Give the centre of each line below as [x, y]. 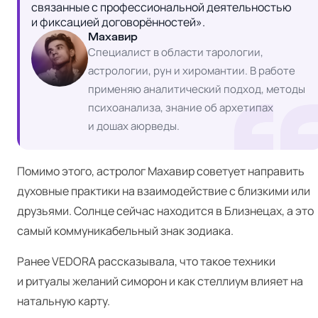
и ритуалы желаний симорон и [97, 281]
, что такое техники [225, 261]
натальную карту [62, 301]
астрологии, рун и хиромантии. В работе [192, 71]
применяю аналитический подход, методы [197, 89]
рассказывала [136, 261]
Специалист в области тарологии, [176, 52]
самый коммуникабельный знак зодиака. [125, 231]
